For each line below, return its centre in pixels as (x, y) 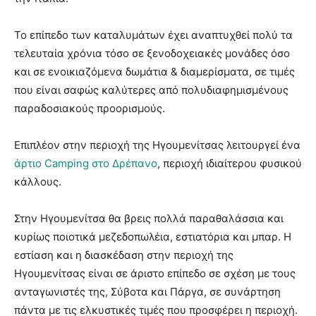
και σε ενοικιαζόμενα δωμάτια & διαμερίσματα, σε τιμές (154, 71)
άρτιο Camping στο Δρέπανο (86, 163)
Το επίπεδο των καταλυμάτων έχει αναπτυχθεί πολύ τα (153, 35)
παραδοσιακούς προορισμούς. (90, 108)
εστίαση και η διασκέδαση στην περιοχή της (124, 255)
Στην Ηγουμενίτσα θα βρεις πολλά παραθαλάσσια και (149, 218)
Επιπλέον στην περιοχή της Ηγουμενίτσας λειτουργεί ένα (157, 145)
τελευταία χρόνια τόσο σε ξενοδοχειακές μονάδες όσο (152, 53)
